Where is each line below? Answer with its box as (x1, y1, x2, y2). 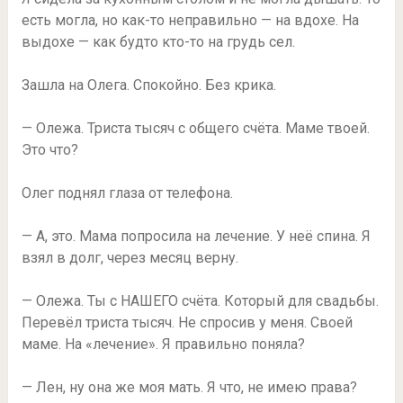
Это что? (21, 140, 78, 158)
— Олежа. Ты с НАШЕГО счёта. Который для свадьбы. (21, 291, 379, 309)
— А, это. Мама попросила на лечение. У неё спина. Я (21, 227, 371, 245)
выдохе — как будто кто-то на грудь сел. (21, 32, 295, 50)
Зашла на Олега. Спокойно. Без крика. (21, 76, 276, 94)
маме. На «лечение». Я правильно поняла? (21, 335, 305, 353)
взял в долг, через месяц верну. (21, 248, 238, 266)
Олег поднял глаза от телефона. (21, 184, 233, 201)
